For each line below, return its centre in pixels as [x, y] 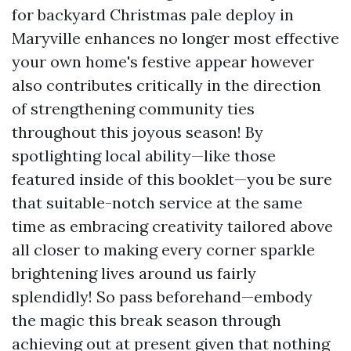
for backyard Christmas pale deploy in [153, 15]
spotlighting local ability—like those [144, 156]
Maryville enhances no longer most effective [175, 38]
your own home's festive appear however [163, 62]
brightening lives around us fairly [134, 273]
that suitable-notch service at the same [157, 203]
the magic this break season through [147, 320]
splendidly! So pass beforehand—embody [162, 297]
